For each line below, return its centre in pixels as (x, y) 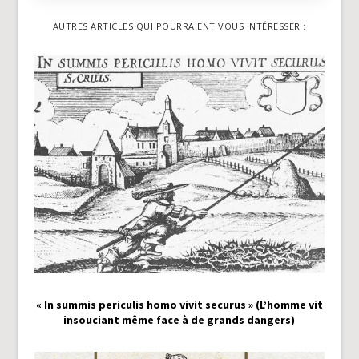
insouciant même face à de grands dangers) (179, 319)
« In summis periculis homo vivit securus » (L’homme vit (179, 304)
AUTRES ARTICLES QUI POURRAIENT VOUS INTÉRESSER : (179, 26)
